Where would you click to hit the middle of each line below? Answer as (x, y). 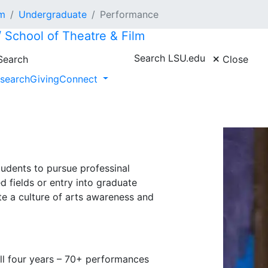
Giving (44, 79)
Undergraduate (53, 14)
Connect (80, 79)
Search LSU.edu (170, 58)
